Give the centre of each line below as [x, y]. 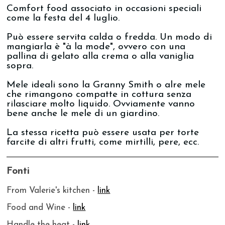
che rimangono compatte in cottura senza [99, 94]
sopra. [20, 66]
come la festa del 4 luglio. [63, 18]
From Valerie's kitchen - [52, 190]
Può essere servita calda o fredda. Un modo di [109, 37]
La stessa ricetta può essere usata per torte [103, 133]
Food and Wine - [40, 207]
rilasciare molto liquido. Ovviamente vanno [101, 104]
